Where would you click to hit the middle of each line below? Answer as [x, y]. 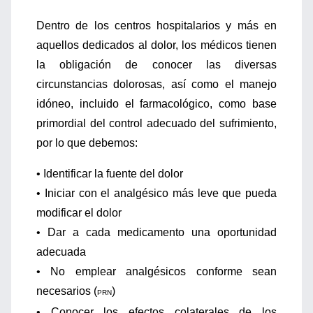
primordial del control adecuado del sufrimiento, [156, 123]
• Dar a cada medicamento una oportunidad [156, 232]
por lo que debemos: [87, 143]
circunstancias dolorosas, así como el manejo [156, 84]
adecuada [61, 252]
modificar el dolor [79, 213]
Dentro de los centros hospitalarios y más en [156, 26]
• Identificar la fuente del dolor [110, 174]
